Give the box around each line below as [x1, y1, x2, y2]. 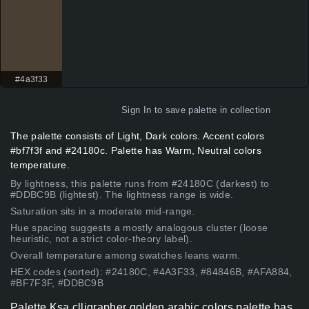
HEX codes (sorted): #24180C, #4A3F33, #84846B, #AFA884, [10, 266, 292, 278]
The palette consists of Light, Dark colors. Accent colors [10, 130, 265, 142]
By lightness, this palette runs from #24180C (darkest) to [10, 178, 270, 190]
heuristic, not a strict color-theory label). [10, 233, 193, 245]
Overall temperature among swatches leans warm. [10, 250, 241, 261]
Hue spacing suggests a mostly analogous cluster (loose [10, 222, 268, 234]
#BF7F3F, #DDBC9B [10, 277, 104, 289]
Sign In [121, 105, 152, 116]
